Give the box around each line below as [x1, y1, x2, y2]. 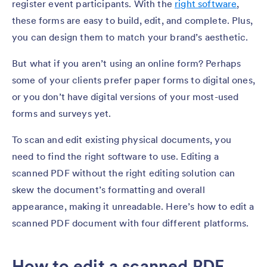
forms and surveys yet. [12, 107, 111, 120]
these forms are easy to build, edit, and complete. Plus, [12, 14, 253, 27]
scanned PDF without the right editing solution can [12, 167, 235, 179]
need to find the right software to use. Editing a [12, 150, 219, 163]
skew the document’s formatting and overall [12, 184, 205, 196]
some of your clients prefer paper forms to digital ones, [12, 74, 255, 86]
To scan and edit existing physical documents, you [12, 133, 231, 146]
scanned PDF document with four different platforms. [12, 217, 249, 229]
